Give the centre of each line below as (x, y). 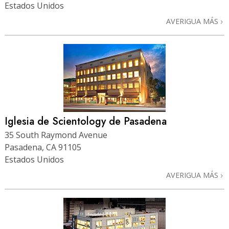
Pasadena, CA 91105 (43, 147)
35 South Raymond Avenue (56, 135)
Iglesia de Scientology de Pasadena (86, 121)
